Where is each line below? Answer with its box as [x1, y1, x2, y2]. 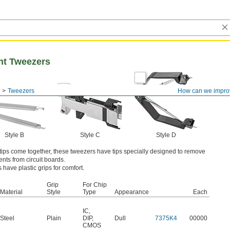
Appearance [114, 188, 149, 196]
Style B [5, 131, 24, 139]
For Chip [83, 181, 107, 188]
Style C [80, 131, 100, 139]
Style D [156, 131, 176, 139]
